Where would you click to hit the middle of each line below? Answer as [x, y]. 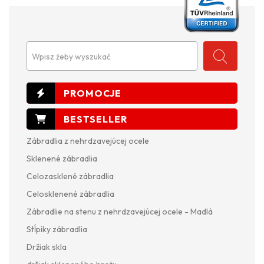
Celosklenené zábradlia [70, 194]
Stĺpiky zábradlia [57, 229]
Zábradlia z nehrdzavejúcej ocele [88, 141]
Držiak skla [47, 247]
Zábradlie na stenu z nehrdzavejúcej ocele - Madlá [120, 211]
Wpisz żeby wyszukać [71, 56]
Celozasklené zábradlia [70, 176]
